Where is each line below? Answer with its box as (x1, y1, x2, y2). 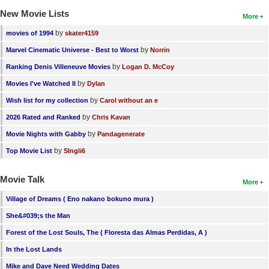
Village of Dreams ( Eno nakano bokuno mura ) (6, 195, 154, 203)
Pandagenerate (97, 130, 145, 138)
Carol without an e (100, 97, 158, 104)
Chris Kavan (92, 113, 130, 121)
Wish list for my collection (6, 97, 88, 104)
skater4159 (65, 29, 98, 37)
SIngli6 (64, 147, 85, 155)
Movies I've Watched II (6, 80, 76, 88)
